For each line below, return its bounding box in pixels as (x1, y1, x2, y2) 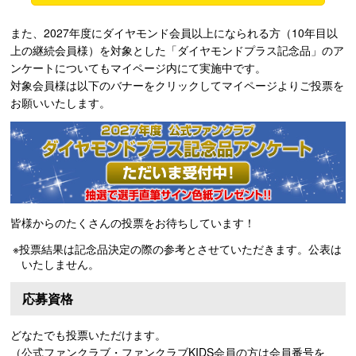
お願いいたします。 (10, 94, 110, 110)
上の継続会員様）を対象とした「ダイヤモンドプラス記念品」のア (10, 41, 344, 58)
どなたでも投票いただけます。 (10, 326, 166, 342)
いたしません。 (21, 255, 99, 272)
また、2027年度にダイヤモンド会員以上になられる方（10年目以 (10, 24, 338, 41)
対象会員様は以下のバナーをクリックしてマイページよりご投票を (10, 76, 344, 93)
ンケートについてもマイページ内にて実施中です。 (10, 59, 266, 75)
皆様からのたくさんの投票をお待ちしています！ (10, 214, 255, 230)
